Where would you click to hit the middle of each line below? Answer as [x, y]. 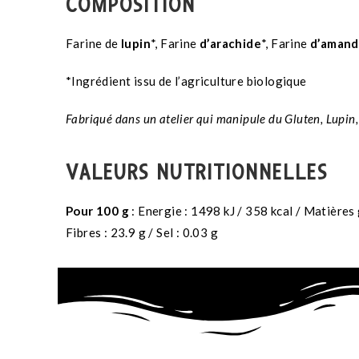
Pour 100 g [97, 211]
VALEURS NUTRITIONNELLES [197, 173]
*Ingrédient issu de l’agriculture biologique [186, 81]
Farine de [93, 44]
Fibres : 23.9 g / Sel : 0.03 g [142, 233]
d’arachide [230, 44]
